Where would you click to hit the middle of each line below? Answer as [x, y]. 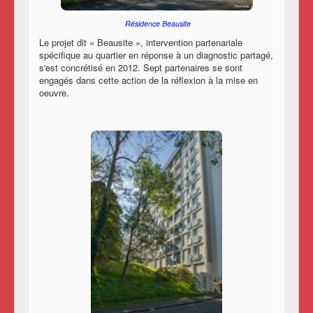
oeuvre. [54, 92]
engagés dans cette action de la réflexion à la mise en [148, 80]
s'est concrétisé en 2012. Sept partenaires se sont [141, 67]
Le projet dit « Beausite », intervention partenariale [141, 42]
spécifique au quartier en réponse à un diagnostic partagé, [156, 54]
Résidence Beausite [156, 23]
